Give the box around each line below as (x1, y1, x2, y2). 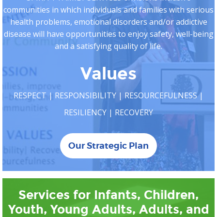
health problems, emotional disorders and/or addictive (10, 16, 207, 27)
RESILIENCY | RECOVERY (64, 107, 153, 118)
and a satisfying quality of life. (55, 40, 162, 51)
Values (80, 63, 137, 84)
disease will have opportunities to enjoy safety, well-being (3, 28, 214, 39)
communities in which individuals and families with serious (3, 4, 214, 15)
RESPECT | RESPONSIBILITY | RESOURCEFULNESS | (14, 90, 203, 101)
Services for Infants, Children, (18, 187, 199, 202)
